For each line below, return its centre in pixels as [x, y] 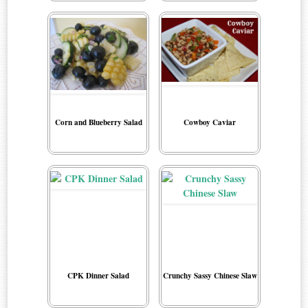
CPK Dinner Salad [98, 276]
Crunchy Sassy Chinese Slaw [210, 276]
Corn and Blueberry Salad [98, 122]
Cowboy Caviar [210, 122]
